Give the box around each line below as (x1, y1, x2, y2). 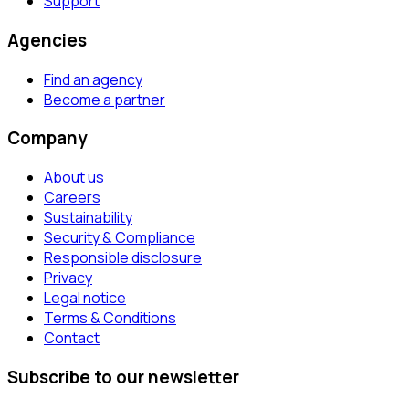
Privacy (44, 267, 92, 288)
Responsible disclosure (44, 247, 202, 268)
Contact (44, 328, 100, 349)
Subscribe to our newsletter (7, 364, 239, 389)
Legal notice (44, 288, 126, 309)
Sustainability (44, 207, 132, 228)
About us (44, 167, 104, 188)
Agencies (7, 27, 87, 52)
